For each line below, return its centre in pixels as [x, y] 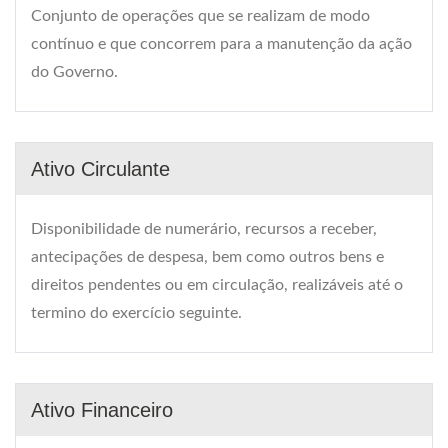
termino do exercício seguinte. [136, 313]
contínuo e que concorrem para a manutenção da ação [221, 44]
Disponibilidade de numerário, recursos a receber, [204, 229]
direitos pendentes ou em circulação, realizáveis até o [217, 285]
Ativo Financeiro [102, 410]
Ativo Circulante [100, 169]
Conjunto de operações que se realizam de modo [200, 16]
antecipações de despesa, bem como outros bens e [207, 257]
